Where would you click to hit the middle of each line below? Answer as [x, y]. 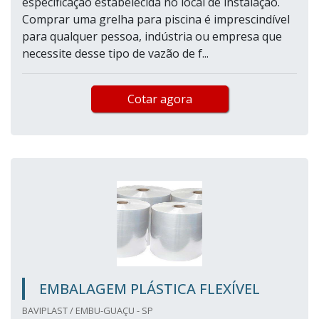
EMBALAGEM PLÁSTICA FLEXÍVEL [150, 289]
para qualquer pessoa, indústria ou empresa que [152, 37]
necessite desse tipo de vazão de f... [115, 54]
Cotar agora [159, 99]
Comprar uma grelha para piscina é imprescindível [156, 20]
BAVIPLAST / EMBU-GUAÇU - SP [88, 311]
